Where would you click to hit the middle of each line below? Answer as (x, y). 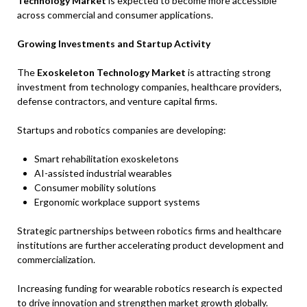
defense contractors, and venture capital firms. (117, 101)
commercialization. (56, 259)
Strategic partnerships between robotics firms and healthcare (149, 230)
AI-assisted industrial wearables (103, 173)
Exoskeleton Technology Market (111, 72)
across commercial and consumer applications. (115, 14)
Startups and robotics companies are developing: (122, 130)
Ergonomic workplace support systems (117, 201)
